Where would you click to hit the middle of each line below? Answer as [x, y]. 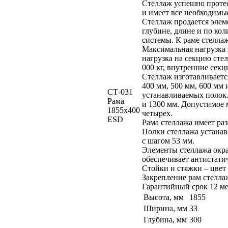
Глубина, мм [165, 220]
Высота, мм [164, 197]
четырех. [157, 113]
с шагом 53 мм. [168, 141]
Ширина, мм [165, 208]
